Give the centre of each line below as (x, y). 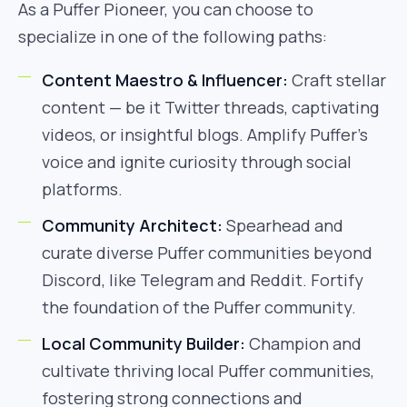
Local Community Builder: (144, 343)
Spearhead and (283, 225)
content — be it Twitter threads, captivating (210, 107)
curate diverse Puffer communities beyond (207, 253)
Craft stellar (337, 80)
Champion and (303, 343)
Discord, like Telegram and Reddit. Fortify (203, 280)
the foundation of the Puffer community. (199, 307)
